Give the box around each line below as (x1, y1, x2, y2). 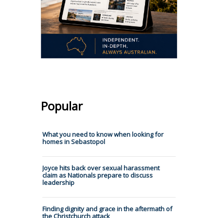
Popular (41, 97, 83, 114)
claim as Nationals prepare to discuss (42, 170, 153, 180)
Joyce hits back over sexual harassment (42, 163, 160, 172)
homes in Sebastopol (42, 137, 105, 146)
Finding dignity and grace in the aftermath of (42, 204, 172, 213)
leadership (42, 178, 74, 187)
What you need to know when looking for (42, 129, 163, 139)
